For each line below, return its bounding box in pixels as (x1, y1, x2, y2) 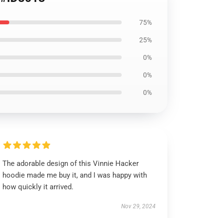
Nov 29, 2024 (121, 203, 156, 210)
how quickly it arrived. (2, 182, 74, 191)
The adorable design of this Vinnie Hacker (2, 159, 139, 168)
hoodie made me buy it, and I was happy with (2, 171, 147, 180)
